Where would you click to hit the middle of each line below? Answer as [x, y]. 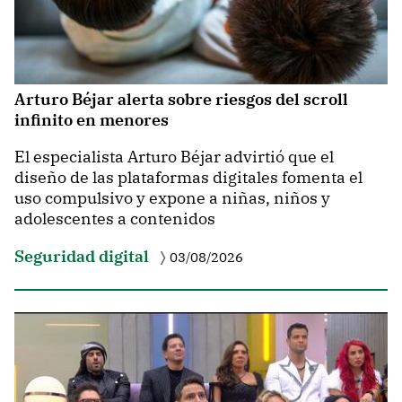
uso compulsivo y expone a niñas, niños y [172, 197]
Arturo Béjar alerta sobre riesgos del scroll [181, 100]
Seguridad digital [82, 257]
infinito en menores [92, 120]
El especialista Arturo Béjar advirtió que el [174, 156]
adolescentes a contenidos [115, 218]
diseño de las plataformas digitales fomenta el [188, 177]
